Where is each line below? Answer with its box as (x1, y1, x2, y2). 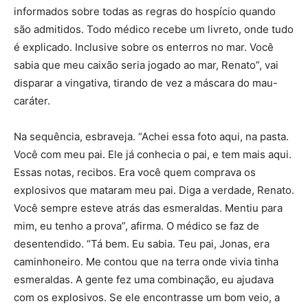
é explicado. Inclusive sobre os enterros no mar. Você (14, 41, 274, 54)
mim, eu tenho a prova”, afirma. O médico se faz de (14, 219, 259, 232)
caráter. (14, 94, 50, 107)
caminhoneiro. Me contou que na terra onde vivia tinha (14, 255, 278, 268)
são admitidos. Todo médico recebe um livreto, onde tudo (14, 23, 294, 36)
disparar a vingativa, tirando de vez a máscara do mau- (14, 76, 278, 89)
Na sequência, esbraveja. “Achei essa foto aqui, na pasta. (14, 130, 289, 143)
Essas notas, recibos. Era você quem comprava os (14, 166, 256, 179)
